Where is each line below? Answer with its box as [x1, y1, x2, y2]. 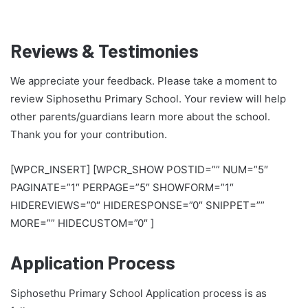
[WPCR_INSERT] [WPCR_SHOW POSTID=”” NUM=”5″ [10, 163, 268, 177]
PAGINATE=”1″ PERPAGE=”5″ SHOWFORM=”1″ [10, 181, 234, 195]
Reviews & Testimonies [10, 38, 199, 61]
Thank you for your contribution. [10, 128, 167, 142]
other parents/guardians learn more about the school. [10, 110, 270, 124]
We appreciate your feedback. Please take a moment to [10, 74, 277, 88]
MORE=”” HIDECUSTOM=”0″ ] [10, 217, 154, 230]
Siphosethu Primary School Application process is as [10, 286, 267, 300]
